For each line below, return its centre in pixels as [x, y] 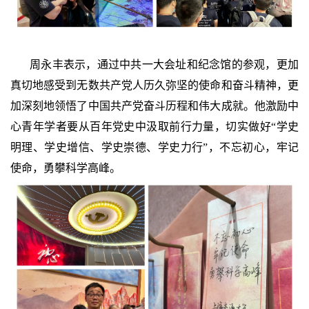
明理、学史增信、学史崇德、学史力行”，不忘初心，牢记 [154, 147]
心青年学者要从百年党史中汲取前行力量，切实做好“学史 [154, 126]
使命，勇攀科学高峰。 [66, 168]
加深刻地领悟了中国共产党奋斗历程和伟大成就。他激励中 [154, 106]
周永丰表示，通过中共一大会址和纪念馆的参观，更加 [164, 64]
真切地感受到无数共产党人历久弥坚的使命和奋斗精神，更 [154, 85]
